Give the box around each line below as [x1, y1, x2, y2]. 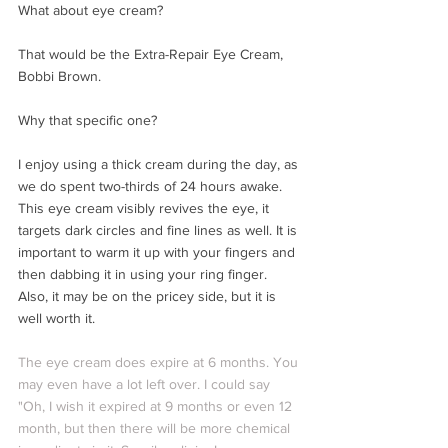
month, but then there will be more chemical [18, 420, 294, 437]
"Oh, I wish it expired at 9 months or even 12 [18, 398, 296, 415]
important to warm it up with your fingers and [18, 244, 299, 261]
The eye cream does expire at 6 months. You [18, 354, 302, 371]
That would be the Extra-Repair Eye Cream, [18, 46, 287, 63]
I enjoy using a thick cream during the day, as [18, 156, 302, 173]
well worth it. [18, 310, 99, 327]
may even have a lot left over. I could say [18, 376, 274, 393]
